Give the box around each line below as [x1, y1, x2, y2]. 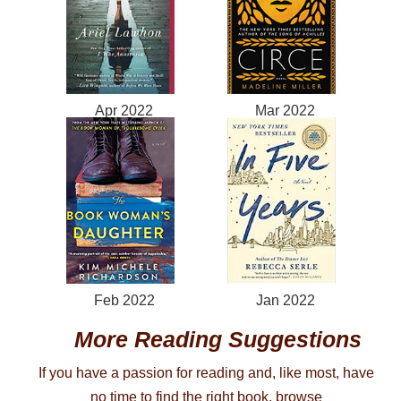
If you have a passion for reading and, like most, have [38, 364, 375, 381]
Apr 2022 [95, 102, 154, 119]
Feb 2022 [93, 292, 155, 309]
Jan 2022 [255, 292, 315, 309]
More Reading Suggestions [73, 327, 362, 353]
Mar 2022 [255, 102, 316, 119]
